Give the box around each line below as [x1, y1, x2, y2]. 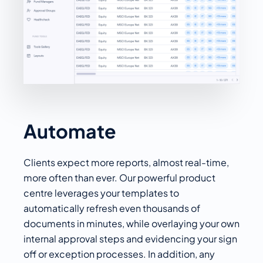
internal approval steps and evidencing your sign [23, 232, 237, 245]
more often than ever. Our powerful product [23, 171, 215, 184]
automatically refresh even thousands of [23, 201, 200, 214]
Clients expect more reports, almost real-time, [23, 156, 229, 168]
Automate [23, 119, 116, 143]
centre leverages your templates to [23, 186, 179, 199]
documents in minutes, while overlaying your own [23, 217, 240, 230]
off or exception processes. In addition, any [23, 247, 215, 260]
